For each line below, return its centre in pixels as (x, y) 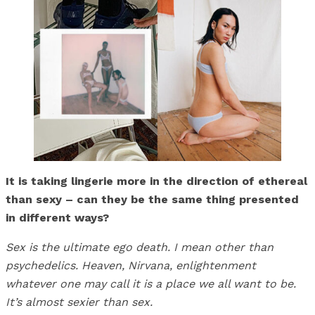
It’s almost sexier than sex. (79, 302)
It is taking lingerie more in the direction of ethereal (156, 181)
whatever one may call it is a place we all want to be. (151, 284)
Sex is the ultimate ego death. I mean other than (140, 247)
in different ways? (57, 218)
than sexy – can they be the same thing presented (152, 200)
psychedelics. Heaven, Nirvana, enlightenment (131, 266)
